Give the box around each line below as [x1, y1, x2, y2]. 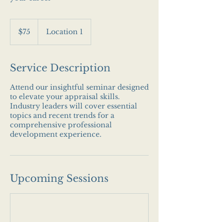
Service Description [10, 62, 111, 74]
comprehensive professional [10, 120, 112, 129]
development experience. [10, 130, 102, 139]
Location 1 [46, 27, 83, 36]
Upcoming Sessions [10, 172, 109, 184]
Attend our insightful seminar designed [10, 83, 149, 92]
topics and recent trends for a [10, 111, 114, 120]
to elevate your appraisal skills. [10, 92, 120, 101]
